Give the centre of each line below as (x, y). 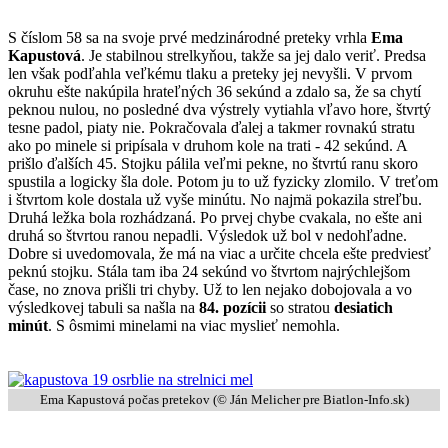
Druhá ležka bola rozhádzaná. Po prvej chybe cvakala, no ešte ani (215, 217)
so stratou (300, 307)
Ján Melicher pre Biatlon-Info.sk (317, 399)
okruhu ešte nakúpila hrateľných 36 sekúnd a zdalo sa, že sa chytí (214, 91)
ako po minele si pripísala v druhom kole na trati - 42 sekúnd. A (207, 145)
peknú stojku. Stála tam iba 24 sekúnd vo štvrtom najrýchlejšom (209, 271)
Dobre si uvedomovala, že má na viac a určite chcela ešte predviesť (219, 253)
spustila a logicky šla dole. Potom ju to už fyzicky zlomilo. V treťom (223, 181)
